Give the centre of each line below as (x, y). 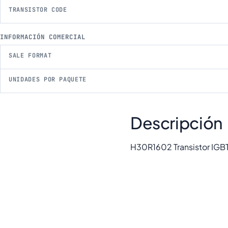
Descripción (177, 122)
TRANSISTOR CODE (38, 9)
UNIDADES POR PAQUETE (48, 79)
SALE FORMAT (30, 56)
